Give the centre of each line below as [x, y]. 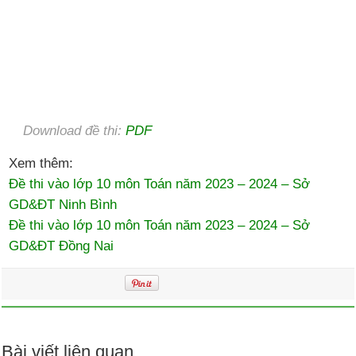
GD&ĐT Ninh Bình [63, 205]
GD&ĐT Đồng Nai [62, 246]
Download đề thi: [75, 131]
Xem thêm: [41, 163]
